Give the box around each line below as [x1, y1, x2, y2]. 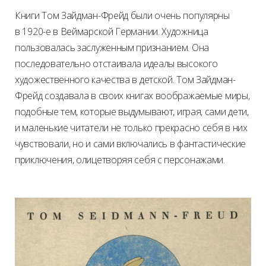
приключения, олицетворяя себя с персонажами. [15, 153, 225, 166]
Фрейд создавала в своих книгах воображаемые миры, [15, 88, 250, 102]
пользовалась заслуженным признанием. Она [15, 40, 209, 54]
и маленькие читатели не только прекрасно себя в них [15, 121, 248, 134]
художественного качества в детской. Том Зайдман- [15, 72, 236, 86]
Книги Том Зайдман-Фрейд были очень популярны [15, 8, 230, 22]
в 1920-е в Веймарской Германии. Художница [15, 24, 208, 38]
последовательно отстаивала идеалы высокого [15, 56, 218, 70]
